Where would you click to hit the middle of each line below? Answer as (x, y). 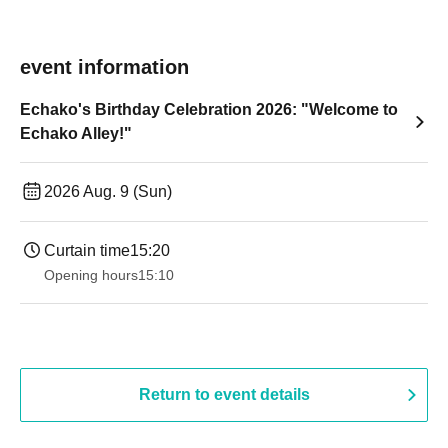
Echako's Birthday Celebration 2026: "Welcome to (209, 109)
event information (104, 67)
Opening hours (91, 275)
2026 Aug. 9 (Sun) (108, 191)
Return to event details (224, 394)
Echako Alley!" (76, 133)
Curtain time (87, 250)
